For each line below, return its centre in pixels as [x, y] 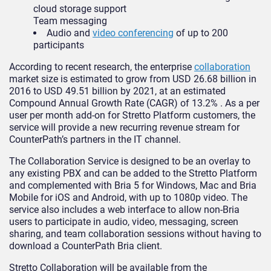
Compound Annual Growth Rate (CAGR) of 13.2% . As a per [134, 103]
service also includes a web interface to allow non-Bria [124, 210]
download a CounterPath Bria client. [86, 246]
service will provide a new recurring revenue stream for [124, 128]
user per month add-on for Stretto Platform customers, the [132, 116]
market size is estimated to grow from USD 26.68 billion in [133, 79]
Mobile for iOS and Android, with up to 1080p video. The [128, 198]
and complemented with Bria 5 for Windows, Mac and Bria [133, 186]
